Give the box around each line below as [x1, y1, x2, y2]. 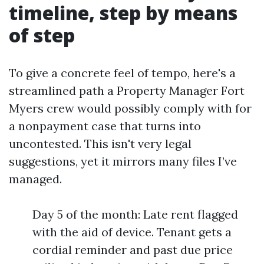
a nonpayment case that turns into [9, 118, 201, 133]
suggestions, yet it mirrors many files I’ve [9, 154, 237, 169]
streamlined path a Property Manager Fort [9, 83, 245, 98]
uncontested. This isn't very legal [9, 136, 192, 151]
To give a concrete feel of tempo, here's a [9, 65, 236, 80]
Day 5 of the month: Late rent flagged [32, 207, 238, 222]
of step [9, 22, 75, 48]
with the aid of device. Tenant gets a [32, 225, 232, 239]
